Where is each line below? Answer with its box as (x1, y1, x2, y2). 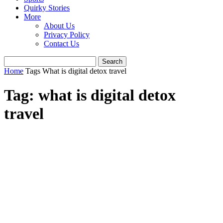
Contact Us (44, 39, 79, 48)
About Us (44, 21, 75, 30)
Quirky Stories (24, 3, 70, 12)
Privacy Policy (44, 30, 90, 39)
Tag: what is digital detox (4, 86, 176, 105)
